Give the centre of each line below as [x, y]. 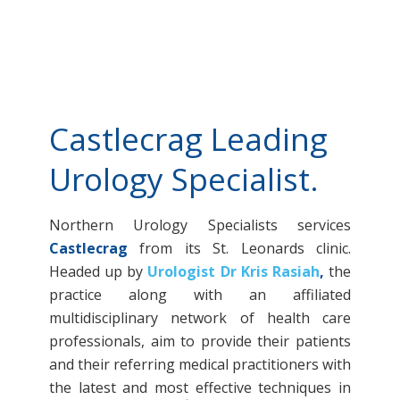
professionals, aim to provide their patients [200, 341]
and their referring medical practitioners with [200, 364]
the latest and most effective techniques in [200, 387]
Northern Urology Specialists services [200, 225]
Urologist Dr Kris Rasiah [233, 271]
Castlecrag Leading [188, 138]
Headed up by [99, 271]
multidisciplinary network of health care [200, 317]
